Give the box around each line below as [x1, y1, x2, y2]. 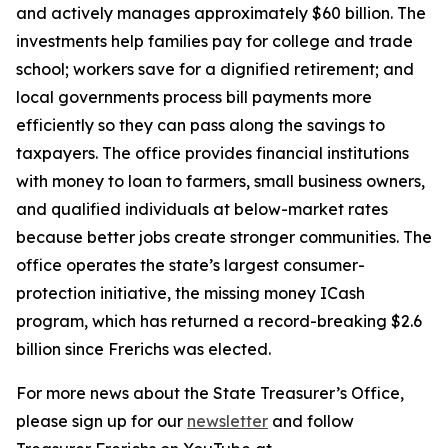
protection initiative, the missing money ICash [16, 283, 365, 303]
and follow [268, 411, 354, 431]
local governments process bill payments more [16, 87, 372, 107]
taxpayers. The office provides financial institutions [16, 143, 409, 163]
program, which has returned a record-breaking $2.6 [16, 311, 422, 331]
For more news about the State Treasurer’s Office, [16, 383, 404, 403]
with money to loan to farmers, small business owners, [16, 171, 425, 191]
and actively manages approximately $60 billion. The [16, 3, 426, 23]
